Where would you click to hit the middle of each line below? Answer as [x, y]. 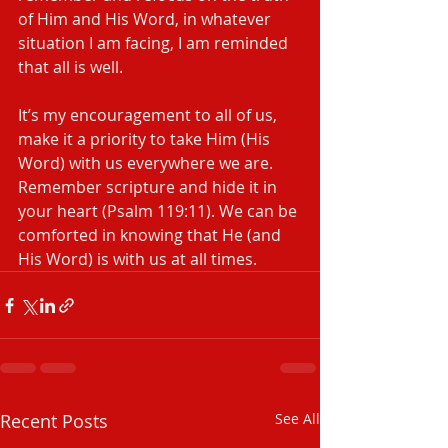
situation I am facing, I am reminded [155, 43]
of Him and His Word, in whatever [146, 19]
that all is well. [70, 67]
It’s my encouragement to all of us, [149, 115]
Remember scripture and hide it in [149, 187]
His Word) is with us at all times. [137, 259]
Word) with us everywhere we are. [147, 163]
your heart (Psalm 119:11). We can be [159, 211]
